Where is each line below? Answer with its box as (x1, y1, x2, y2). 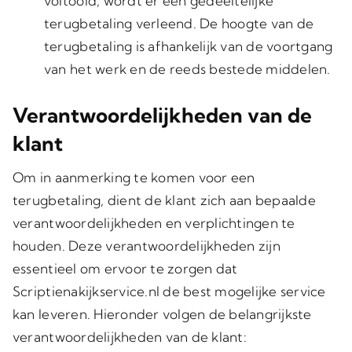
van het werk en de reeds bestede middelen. (43, 60, 331, 77)
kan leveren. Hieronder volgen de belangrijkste (12, 306, 312, 322)
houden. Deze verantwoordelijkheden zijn (12, 237, 280, 254)
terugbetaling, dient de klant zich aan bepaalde (12, 192, 316, 208)
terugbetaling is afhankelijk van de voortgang (43, 38, 333, 54)
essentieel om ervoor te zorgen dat (12, 260, 238, 277)
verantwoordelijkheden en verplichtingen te (12, 214, 295, 231)
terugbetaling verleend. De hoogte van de (43, 15, 314, 31)
